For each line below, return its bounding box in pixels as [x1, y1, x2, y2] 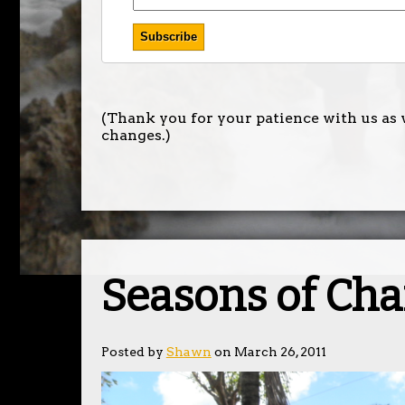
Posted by [100, 344, 166, 359]
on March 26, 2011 [211, 344, 326, 359]
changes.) [100, 127, 171, 145]
